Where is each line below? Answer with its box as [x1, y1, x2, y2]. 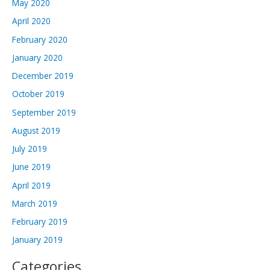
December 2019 [12, 70, 74, 82]
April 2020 [12, 15, 51, 27]
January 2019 [12, 234, 63, 246]
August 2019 [12, 124, 60, 136]
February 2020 [12, 33, 67, 45]
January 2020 [12, 51, 63, 63]
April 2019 [12, 179, 51, 191]
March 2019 [12, 197, 57, 209]
